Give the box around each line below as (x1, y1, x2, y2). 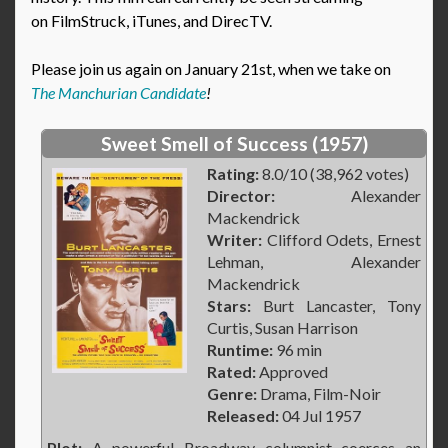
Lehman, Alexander (207, 252, 421, 272)
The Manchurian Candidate (31, 83, 206, 103)
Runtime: (207, 340, 273, 360)
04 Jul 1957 (279, 406, 361, 426)
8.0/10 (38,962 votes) (259, 164, 409, 184)
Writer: (207, 230, 262, 250)
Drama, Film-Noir (257, 384, 381, 404)
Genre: (207, 384, 257, 404)
